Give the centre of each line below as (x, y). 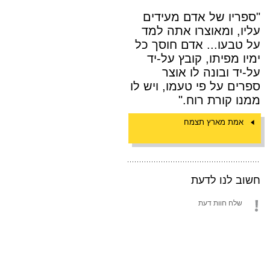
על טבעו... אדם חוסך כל (198, 45)
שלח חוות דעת (220, 203)
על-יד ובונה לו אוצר (211, 72)
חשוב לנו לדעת (226, 180)
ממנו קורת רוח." (219, 100)
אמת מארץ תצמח (214, 122)
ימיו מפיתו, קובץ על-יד (204, 58)
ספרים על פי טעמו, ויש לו (195, 86)
